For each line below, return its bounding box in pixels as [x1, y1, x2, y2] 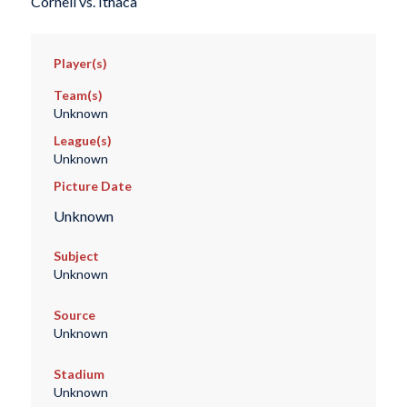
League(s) [53, 133, 112, 149]
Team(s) [53, 87, 103, 104]
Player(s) [53, 55, 107, 72]
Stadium [53, 365, 104, 382]
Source [53, 306, 95, 323]
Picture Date [53, 178, 132, 194]
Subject [53, 247, 99, 263]
